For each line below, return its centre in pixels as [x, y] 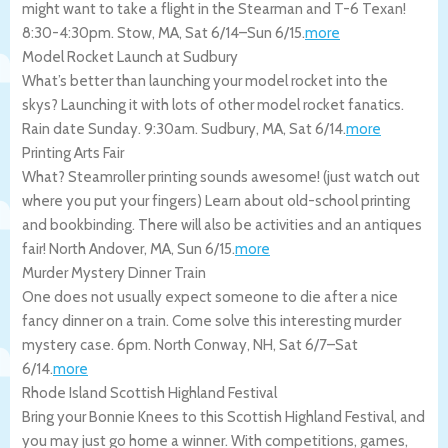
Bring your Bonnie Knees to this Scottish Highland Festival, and [223, 416]
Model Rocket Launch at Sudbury [130, 56]
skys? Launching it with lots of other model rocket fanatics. [213, 104]
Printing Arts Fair [73, 152]
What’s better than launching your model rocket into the [205, 80]
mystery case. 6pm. [88, 344]
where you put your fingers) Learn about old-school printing [216, 200]
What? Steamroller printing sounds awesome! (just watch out [221, 176]
